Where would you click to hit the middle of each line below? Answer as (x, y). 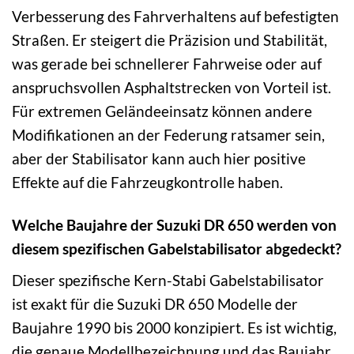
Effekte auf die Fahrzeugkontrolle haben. (147, 182)
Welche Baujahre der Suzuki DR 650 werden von (174, 225)
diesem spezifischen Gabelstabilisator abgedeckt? (177, 249)
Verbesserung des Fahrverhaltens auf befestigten (175, 16)
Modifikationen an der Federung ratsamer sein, (168, 134)
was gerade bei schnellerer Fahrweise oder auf (167, 63)
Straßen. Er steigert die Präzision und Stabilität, (169, 40)
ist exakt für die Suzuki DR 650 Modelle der (155, 304)
